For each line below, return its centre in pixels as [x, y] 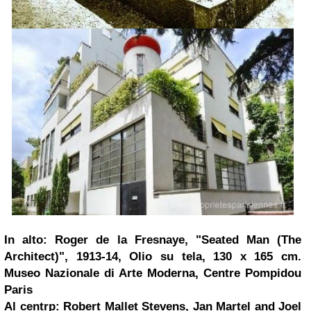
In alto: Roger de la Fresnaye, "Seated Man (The [153, 239]
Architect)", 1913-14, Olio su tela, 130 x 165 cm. [153, 256]
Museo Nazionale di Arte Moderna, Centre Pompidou [153, 273]
